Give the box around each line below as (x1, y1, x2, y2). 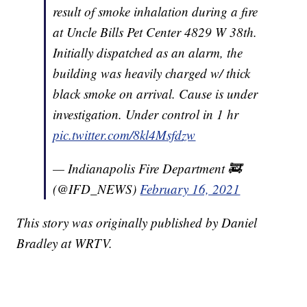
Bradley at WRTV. (16, 234, 113, 252)
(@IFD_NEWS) (53, 180, 140, 198)
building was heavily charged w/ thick (53, 64, 251, 82)
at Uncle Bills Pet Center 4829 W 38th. (53, 23, 258, 41)
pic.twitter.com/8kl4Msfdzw (53, 126, 196, 144)
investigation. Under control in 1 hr (53, 106, 239, 123)
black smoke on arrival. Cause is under (53, 85, 258, 103)
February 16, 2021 (140, 180, 241, 198)
